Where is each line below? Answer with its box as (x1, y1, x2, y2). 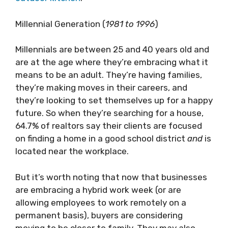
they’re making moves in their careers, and (15, 82, 187, 93)
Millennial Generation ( (15, 18, 105, 29)
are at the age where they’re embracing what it (15, 57, 208, 67)
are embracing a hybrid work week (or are (15, 184, 181, 195)
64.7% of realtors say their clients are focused (15, 121, 202, 131)
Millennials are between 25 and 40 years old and (15, 44, 209, 54)
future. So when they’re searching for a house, (15, 108, 204, 118)
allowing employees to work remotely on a (15, 197, 186, 208)
